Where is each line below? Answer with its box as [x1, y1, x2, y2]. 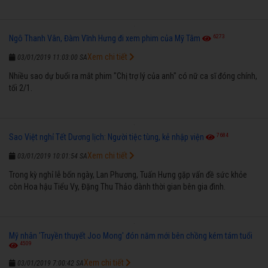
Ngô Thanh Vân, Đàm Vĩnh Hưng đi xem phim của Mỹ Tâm [9, 33, 200, 43]
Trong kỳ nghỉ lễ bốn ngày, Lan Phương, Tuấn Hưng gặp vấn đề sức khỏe [9, 169, 247, 179]
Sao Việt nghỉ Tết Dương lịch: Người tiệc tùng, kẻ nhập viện [9, 132, 204, 142]
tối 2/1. [9, 83, 32, 93]
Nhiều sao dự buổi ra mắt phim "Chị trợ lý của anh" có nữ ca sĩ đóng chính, [9, 71, 257, 81]
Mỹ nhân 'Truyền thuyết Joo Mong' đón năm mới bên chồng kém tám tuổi [9, 230, 252, 240]
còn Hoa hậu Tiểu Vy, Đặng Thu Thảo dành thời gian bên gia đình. [9, 181, 226, 191]
